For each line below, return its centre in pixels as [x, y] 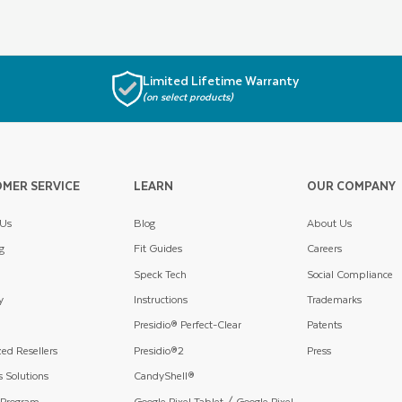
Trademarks [334, 300]
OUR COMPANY [351, 185]
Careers [324, 249]
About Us [329, 223]
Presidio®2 [158, 350]
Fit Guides [157, 249]
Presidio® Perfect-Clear [187, 325]
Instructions [160, 300]
